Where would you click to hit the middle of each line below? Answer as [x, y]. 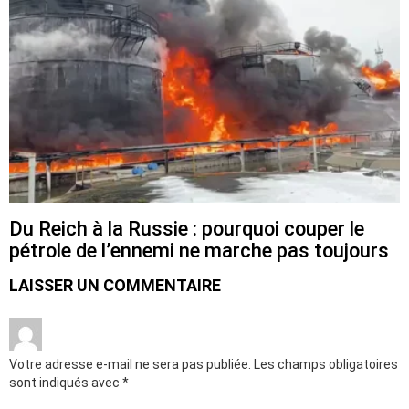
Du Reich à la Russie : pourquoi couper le [187, 228]
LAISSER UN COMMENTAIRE [115, 285]
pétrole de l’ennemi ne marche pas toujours [199, 250]
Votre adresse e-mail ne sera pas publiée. [130, 364]
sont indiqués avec [66, 382]
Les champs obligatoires [326, 364]
